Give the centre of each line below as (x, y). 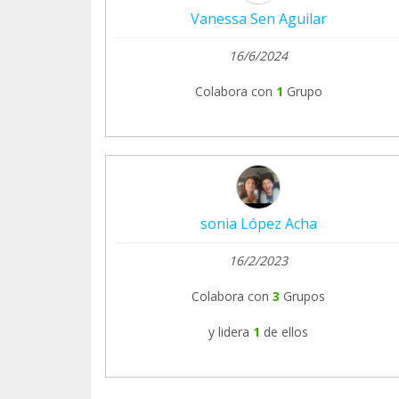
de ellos (286, 331)
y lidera (229, 331)
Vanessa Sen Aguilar (258, 18)
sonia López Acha (258, 223)
